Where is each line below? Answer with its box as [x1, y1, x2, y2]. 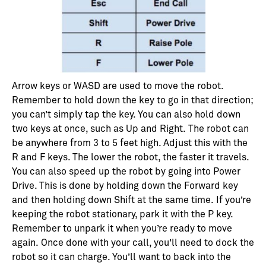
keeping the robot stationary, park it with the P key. [12, 210, 233, 220]
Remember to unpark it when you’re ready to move [12, 224, 232, 234]
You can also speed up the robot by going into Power [12, 167, 240, 177]
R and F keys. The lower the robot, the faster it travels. [12, 153, 249, 163]
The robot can [188, 124, 249, 134]
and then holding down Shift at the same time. [12, 195, 214, 205]
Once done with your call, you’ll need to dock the [41, 238, 254, 248]
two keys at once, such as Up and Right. [12, 124, 186, 134]
